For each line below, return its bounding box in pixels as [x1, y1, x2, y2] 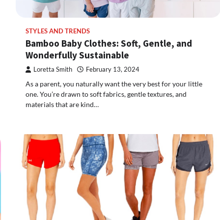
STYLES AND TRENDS [26, 27, 90, 35]
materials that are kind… [26, 100, 99, 109]
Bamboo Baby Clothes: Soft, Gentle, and [26, 37, 192, 50]
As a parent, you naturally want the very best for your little [26, 80, 202, 88]
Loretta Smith [33, 66, 72, 74]
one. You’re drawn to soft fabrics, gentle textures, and [26, 90, 187, 99]
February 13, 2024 [86, 66, 139, 74]
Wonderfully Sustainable [26, 49, 129, 61]
